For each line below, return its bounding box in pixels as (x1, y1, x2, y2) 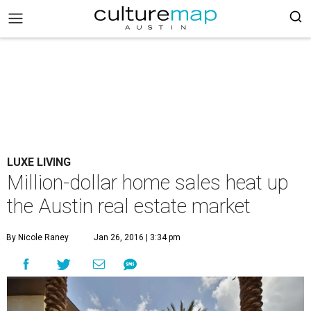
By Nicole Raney (6, 233, 69, 242)
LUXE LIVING (7, 155, 71, 169)
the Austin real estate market (7, 194, 251, 218)
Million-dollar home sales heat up (7, 171, 289, 194)
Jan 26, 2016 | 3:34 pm (94, 233, 180, 242)
